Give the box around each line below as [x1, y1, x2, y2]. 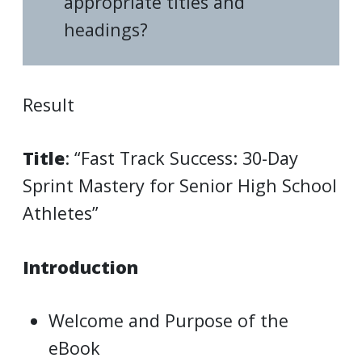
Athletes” [23, 201, 99, 225]
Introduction [23, 255, 138, 279]
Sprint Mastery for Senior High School [23, 174, 337, 198]
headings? [64, 17, 149, 41]
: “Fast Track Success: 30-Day [65, 146, 298, 170]
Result [23, 92, 74, 116]
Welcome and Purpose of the [48, 309, 289, 333]
